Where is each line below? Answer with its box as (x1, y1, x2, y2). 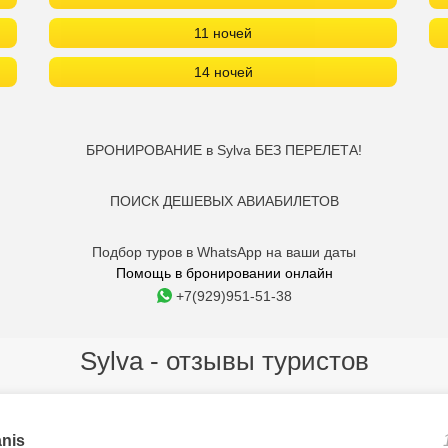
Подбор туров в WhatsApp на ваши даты (92, 244, 356, 260)
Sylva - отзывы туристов (79, 346, 369, 376)
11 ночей (194, 25, 252, 41)
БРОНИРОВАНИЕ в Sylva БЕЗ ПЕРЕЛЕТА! (86, 142, 362, 158)
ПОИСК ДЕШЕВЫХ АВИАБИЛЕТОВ (109, 193, 339, 209)
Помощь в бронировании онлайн (115, 265, 333, 281)
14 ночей (193, 64, 253, 80)
